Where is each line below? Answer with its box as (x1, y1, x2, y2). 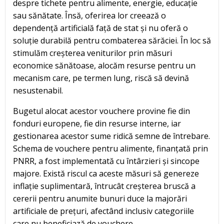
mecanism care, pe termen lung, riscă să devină (13, 72, 189, 84)
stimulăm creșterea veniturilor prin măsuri (13, 47, 172, 59)
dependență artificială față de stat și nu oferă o (13, 22, 188, 34)
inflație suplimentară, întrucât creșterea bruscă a (13, 180, 195, 192)
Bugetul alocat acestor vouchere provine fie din (13, 105, 190, 117)
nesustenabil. (13, 85, 63, 96)
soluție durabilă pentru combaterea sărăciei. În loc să (13, 35, 211, 46)
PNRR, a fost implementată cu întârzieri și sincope (13, 155, 199, 167)
